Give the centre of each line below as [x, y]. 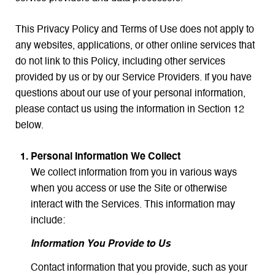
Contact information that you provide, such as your [139, 268]
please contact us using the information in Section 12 [130, 110]
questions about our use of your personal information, [130, 94]
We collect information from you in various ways [134, 173]
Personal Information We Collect [105, 157]
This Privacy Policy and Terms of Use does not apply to [135, 30]
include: [48, 221]
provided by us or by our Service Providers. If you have [134, 78]
